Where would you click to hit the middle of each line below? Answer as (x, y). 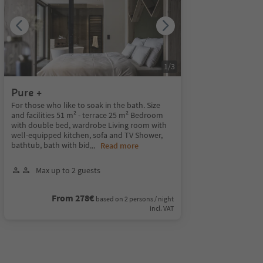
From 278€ (73, 198)
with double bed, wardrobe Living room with (89, 125)
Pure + (26, 92)
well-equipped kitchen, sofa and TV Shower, (87, 135)
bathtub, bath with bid (50, 145)
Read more (119, 145)
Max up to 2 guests (68, 170)
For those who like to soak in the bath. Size (85, 105)
